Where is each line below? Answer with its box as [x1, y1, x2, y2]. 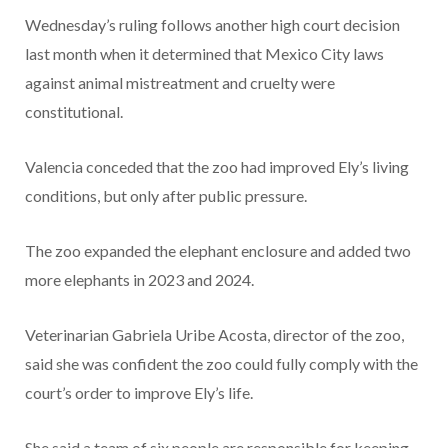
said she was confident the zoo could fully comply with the [25, 354, 418, 374]
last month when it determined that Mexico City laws [25, 44, 384, 64]
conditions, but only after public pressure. [25, 186, 307, 206]
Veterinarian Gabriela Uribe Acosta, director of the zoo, [25, 325, 404, 345]
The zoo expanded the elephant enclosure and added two [25, 241, 411, 261]
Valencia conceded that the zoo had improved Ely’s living [25, 157, 409, 177]
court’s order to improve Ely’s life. [25, 383, 253, 403]
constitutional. [25, 102, 123, 122]
